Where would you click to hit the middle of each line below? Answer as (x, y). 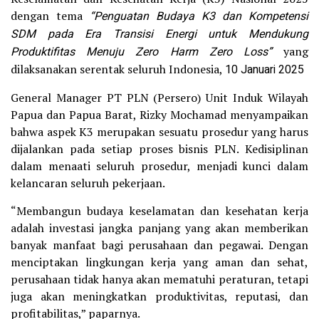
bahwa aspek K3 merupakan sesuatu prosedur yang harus (159, 132)
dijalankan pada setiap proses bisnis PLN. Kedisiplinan (159, 149)
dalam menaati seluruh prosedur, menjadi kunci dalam (159, 166)
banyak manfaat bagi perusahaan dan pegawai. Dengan (159, 245)
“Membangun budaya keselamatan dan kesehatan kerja (159, 211)
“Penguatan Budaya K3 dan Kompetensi (199, 17)
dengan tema (50, 16)
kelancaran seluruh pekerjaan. (88, 183)
